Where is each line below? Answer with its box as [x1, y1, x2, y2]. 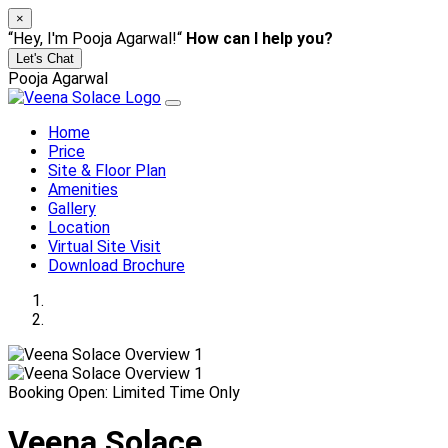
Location [48, 218, 110, 237]
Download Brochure [48, 256, 185, 275]
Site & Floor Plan [48, 161, 166, 180]
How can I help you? [186, 29, 333, 48]
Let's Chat [16, 51, 74, 66]
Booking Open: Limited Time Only [8, 383, 240, 402]
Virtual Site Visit [48, 237, 161, 256]
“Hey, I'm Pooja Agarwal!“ [8, 29, 186, 48]
